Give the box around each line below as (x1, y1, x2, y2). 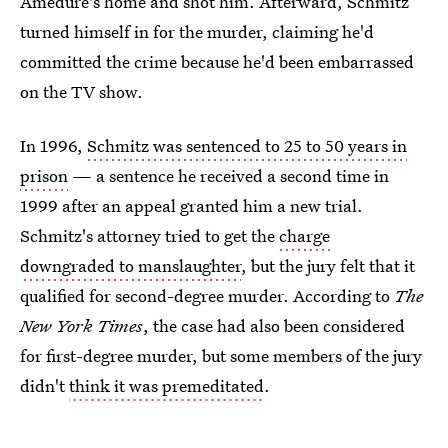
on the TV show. (20, 80, 143, 103)
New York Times (20, 314, 143, 337)
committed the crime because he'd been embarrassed (20, 50, 414, 73)
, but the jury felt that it (241, 254, 415, 277)
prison (20, 164, 68, 187)
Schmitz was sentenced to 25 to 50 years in (87, 134, 407, 157)
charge (279, 224, 330, 247)
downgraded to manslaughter (20, 254, 241, 277)
